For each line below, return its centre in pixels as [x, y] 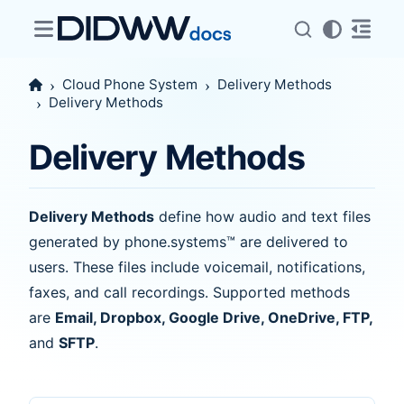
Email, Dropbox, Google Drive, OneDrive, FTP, [214, 317]
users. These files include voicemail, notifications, [197, 266]
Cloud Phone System [130, 84]
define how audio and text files [262, 216]
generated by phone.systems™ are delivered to [188, 241]
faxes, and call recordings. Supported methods [189, 292]
